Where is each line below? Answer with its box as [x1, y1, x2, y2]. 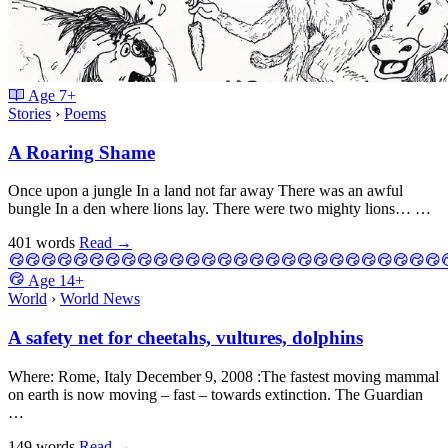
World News [60, 290, 140, 308]
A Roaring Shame [8, 141, 155, 163]
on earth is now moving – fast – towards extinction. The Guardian [8, 385, 423, 403]
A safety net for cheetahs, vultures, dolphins [8, 327, 363, 349]
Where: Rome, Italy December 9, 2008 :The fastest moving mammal [8, 367, 439, 385]
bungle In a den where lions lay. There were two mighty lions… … [8, 200, 431, 218]
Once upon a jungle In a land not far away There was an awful [8, 182, 403, 200]
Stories [8, 105, 51, 123]
